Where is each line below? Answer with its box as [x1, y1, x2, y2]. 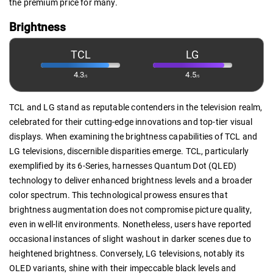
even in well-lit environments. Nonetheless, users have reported [9, 219, 252, 229]
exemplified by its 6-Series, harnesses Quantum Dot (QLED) [9, 160, 237, 171]
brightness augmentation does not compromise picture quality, [9, 204, 252, 214]
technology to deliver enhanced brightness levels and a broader [9, 175, 253, 185]
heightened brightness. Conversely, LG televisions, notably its [9, 248, 245, 258]
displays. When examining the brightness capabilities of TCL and [9, 131, 258, 141]
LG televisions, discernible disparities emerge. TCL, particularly [9, 146, 249, 156]
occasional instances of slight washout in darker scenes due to [9, 233, 252, 244]
